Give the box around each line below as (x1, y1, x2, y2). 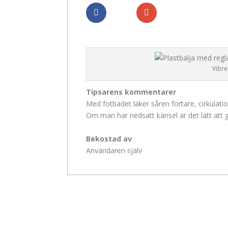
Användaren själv (86, 145, 142, 155)
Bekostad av (86, 133, 132, 144)
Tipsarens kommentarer (86, 87, 176, 97)
